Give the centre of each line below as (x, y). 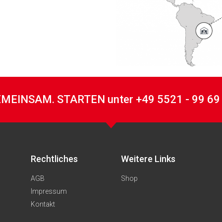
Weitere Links (148, 159)
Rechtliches (54, 159)
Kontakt (43, 204)
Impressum (49, 192)
